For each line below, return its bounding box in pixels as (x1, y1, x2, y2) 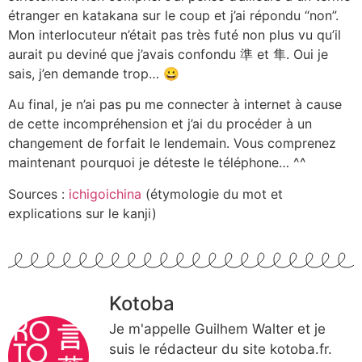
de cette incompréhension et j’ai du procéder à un (8, 116, 312, 133)
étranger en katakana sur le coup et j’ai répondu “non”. (8, 6, 339, 23)
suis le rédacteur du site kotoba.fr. (109, 340, 332, 357)
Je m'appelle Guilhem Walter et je (109, 320, 326, 337)
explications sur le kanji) (8, 204, 157, 221)
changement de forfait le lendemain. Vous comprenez (8, 135, 336, 152)
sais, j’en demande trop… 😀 (8, 65, 179, 82)
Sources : (8, 185, 69, 202)
